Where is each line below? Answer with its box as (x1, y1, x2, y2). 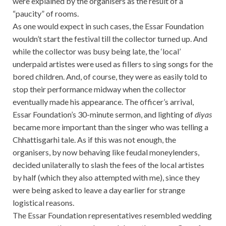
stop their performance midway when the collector (13, 84, 186, 94)
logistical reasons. (13, 198, 74, 208)
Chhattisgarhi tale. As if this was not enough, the (13, 135, 176, 145)
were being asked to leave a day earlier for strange (13, 185, 185, 195)
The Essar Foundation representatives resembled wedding (13, 210, 212, 220)
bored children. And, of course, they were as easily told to (13, 72, 207, 82)
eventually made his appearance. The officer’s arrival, (13, 97, 194, 107)
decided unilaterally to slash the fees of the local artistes (13, 160, 204, 170)
